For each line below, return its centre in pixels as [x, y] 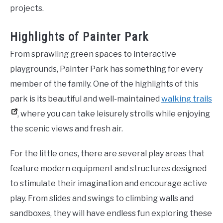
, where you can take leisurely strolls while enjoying [114, 114]
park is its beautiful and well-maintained [86, 99]
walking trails [187, 99]
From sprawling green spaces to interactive [93, 54]
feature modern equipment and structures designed [108, 169]
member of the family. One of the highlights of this [104, 84]
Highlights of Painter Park [79, 37]
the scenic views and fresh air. [66, 129]
